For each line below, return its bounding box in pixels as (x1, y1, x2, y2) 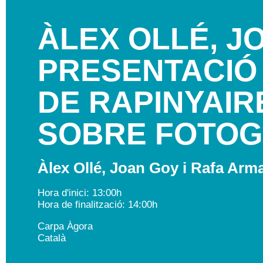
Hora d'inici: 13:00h (37, 186, 122, 198)
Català (37, 231, 66, 244)
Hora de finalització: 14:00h (37, 198, 157, 210)
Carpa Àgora (37, 220, 93, 232)
